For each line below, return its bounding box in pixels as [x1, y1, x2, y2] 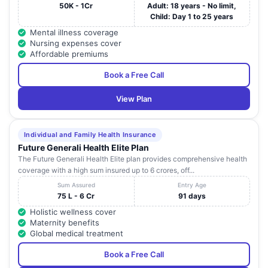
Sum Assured [57, 181, 95, 189]
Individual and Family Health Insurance [24, 130, 157, 139]
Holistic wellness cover [30, 207, 116, 217]
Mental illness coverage [30, 28, 118, 38]
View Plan [116, 94, 152, 104]
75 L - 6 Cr [57, 191, 95, 201]
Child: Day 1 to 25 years [150, 12, 234, 22]
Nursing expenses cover [30, 38, 121, 48]
